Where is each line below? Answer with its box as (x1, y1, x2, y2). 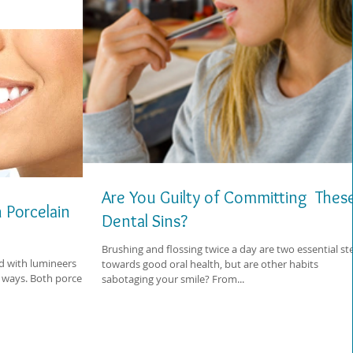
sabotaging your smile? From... (102, 272, 244, 286)
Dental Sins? (102, 210, 188, 232)
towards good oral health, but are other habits (102, 257, 318, 271)
